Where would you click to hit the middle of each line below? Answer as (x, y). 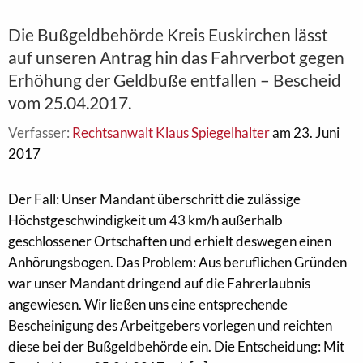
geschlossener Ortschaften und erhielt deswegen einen (170, 241)
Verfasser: (40, 132)
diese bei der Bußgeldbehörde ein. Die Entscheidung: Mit (176, 346)
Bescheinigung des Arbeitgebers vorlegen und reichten (170, 325)
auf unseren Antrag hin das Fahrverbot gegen (176, 57)
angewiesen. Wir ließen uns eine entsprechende (148, 304)
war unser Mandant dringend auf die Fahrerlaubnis (159, 283)
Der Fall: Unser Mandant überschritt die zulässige (154, 199)
